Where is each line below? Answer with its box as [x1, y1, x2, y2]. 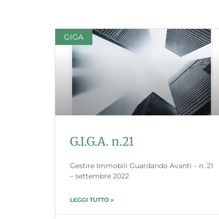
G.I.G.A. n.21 [70, 134, 134, 150]
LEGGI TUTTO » [70, 196, 114, 204]
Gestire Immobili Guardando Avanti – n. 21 [70, 161, 213, 171]
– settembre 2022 [70, 172, 129, 181]
